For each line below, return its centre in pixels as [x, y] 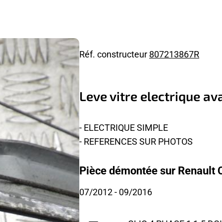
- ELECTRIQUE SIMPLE [124, 128]
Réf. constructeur [114, 54]
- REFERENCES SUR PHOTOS [136, 141]
